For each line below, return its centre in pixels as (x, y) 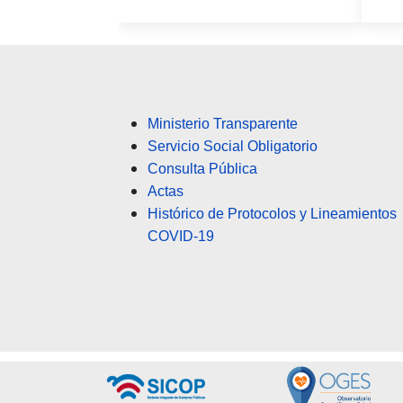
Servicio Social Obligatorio (233, 147)
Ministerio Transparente (223, 124)
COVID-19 (181, 237)
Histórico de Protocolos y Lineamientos (272, 214)
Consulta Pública (202, 169)
